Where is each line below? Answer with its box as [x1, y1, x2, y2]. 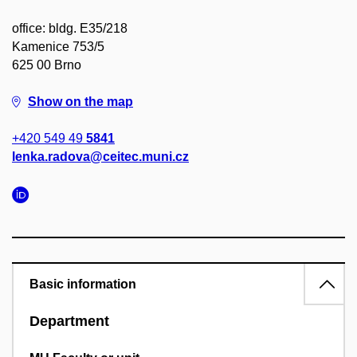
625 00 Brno [12, 58, 81, 72]
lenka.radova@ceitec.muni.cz [12, 150, 189, 163]
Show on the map [28, 95, 133, 108]
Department [29, 313, 109, 329]
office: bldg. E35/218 [12, 22, 127, 35]
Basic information [29, 277, 136, 291]
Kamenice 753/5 [12, 40, 104, 53]
